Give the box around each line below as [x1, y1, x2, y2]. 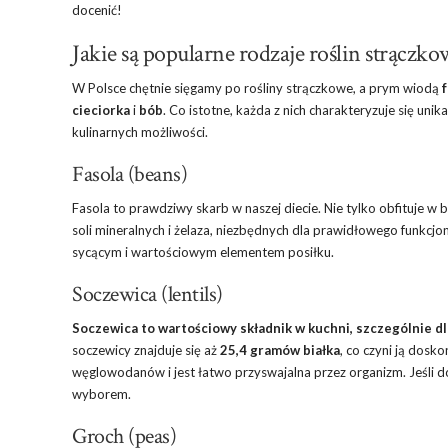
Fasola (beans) [72, 160, 187, 189]
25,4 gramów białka [220, 342, 340, 358]
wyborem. [72, 386, 131, 402]
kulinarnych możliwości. [72, 124, 208, 140]
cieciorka [72, 102, 130, 118]
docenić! [72, 2, 122, 18]
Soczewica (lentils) [72, 280, 223, 309]
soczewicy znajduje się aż [72, 342, 220, 358]
